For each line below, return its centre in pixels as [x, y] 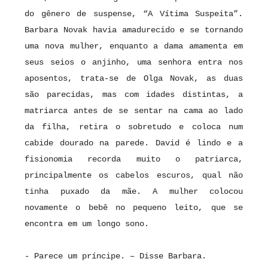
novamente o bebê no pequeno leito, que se [134, 208]
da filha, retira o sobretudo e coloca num [134, 127]
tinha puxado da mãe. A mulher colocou [134, 192]
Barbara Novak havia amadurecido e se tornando [134, 30]
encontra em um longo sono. [89, 224]
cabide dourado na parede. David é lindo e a [134, 143]
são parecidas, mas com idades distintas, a [134, 95]
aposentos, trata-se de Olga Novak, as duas [134, 79]
